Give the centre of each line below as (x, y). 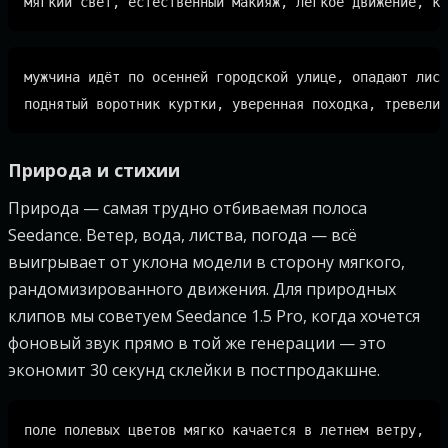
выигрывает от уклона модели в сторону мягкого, (206, 262)
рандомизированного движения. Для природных (202, 289)
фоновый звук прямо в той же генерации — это (197, 343)
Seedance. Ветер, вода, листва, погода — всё (182, 235)
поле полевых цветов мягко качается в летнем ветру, (224, 430)
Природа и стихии (94, 170)
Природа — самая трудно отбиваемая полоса (187, 208)
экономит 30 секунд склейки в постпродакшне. (194, 370)
